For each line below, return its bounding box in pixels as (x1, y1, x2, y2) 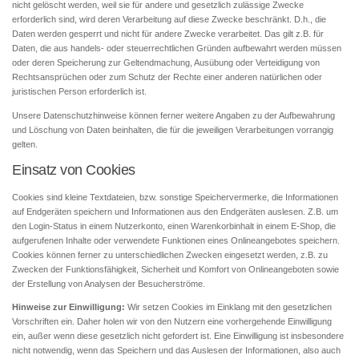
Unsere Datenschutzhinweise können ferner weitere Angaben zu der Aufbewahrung (12, 110, 335, 120)
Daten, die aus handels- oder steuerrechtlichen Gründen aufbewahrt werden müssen (12, 43, 341, 54)
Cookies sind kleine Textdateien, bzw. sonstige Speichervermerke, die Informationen (12, 192, 338, 202)
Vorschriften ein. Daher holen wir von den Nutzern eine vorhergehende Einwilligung (12, 317, 332, 326)
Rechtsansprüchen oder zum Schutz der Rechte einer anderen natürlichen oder (12, 72, 322, 83)
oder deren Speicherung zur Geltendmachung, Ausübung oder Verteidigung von (12, 58, 320, 68)
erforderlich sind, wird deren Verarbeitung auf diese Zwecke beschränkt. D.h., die (12, 14, 326, 25)
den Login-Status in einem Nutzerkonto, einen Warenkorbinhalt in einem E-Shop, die (12, 220, 336, 231)
